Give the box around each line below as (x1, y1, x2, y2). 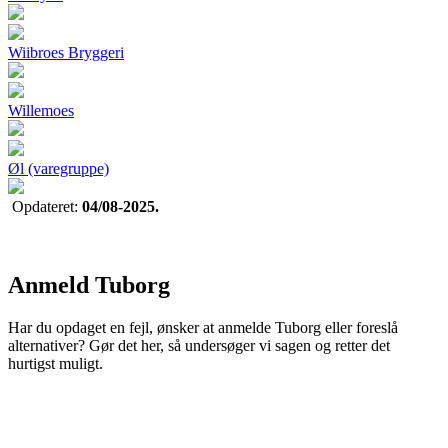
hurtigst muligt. (8, 355, 103, 373)
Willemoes (8, 102, 74, 120)
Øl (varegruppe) (8, 160, 109, 178)
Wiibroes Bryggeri (8, 44, 124, 62)
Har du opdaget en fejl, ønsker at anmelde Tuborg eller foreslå (8, 319, 398, 337)
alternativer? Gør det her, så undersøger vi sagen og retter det (8, 337, 390, 355)
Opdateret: (12, 198, 82, 216)
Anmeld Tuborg (8, 272, 170, 299)
